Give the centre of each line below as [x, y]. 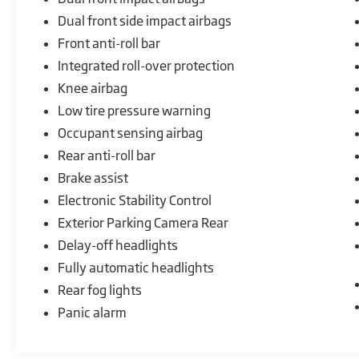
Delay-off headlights [118, 245]
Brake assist [93, 177]
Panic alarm [93, 312]
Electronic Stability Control [135, 200]
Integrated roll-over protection [147, 65]
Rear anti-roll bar [107, 155]
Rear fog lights [100, 290]
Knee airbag [93, 88]
